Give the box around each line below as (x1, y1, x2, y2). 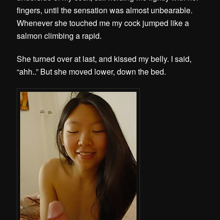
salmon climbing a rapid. (17, 29, 102, 41)
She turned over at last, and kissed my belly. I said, (17, 53, 192, 64)
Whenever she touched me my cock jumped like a (17, 17, 190, 28)
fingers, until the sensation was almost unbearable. (17, 4, 193, 16)
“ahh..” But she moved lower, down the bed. (17, 66, 168, 77)
